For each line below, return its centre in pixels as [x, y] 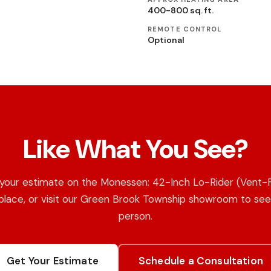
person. [135, 216]
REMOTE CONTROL [185, 29]
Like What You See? [135, 149]
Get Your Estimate [53, 261]
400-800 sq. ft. [181, 10]
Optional [166, 40]
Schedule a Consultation [201, 261]
